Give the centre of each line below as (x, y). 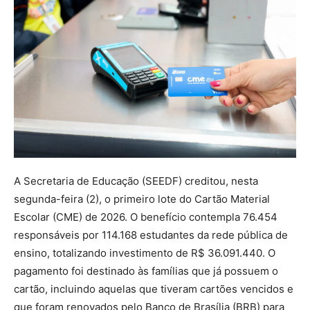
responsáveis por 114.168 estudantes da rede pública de (151, 235)
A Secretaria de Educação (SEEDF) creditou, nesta (136, 181)
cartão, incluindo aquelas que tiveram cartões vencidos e (154, 289)
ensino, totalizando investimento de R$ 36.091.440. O (145, 253)
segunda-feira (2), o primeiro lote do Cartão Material (142, 199)
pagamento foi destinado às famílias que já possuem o (146, 271)
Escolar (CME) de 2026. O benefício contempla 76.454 (146, 217)
